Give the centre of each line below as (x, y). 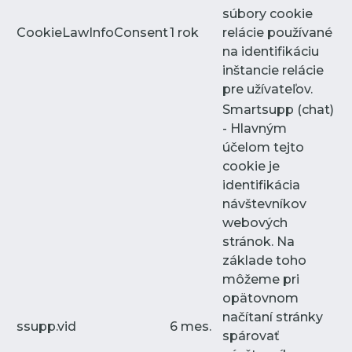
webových (255, 222)
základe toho (264, 260)
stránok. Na (258, 241)
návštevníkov (264, 203)
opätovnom (260, 298)
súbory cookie (268, 13)
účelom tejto (263, 147)
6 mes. (191, 326)
